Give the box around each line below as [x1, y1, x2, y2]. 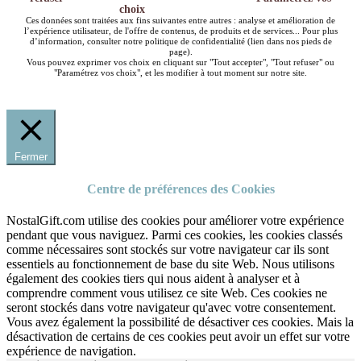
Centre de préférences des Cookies [86, 181, 275, 196]
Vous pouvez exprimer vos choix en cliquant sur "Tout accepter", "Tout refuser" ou [27, 57, 334, 67]
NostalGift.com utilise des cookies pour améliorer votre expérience [6, 214, 344, 228]
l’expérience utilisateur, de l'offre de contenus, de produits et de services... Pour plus [23, 26, 338, 35]
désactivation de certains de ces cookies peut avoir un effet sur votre [6, 330, 350, 344]
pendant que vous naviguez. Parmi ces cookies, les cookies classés [6, 228, 342, 243]
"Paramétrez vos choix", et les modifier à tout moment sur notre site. [54, 68, 307, 77]
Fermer [15, 150, 48, 163]
